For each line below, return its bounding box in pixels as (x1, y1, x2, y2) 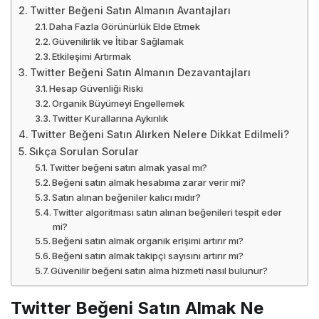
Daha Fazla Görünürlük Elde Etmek (49, 20, 201, 32)
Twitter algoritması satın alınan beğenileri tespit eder (53, 206, 283, 218)
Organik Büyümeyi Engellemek (52, 97, 185, 109)
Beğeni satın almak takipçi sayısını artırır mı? (52, 249, 244, 261)
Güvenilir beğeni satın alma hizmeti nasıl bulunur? (51, 264, 268, 276)
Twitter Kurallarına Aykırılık (52, 112, 169, 124)
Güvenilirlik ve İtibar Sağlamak (52, 35, 184, 47)
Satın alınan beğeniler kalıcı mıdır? (52, 191, 202, 203)
